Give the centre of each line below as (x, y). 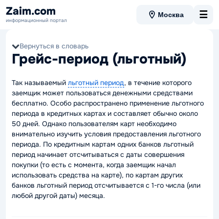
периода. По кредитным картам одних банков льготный (103, 144)
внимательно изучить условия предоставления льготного (106, 134)
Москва (171, 15)
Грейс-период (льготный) (99, 59)
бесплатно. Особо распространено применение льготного (108, 103)
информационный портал (36, 20)
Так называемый (40, 83)
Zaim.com (31, 11)
